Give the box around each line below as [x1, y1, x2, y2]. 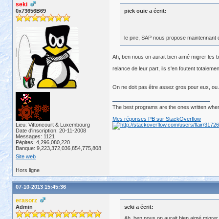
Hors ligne [16, 167, 40, 173]
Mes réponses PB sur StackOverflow [112, 116, 201, 122]
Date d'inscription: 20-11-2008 [16, 128, 86, 133]
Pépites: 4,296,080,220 [16, 139, 70, 145]
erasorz [16, 197, 40, 204]
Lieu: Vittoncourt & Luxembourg [16, 122, 90, 128]
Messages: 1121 [16, 133, 55, 139]
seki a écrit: [124, 204, 153, 210]
